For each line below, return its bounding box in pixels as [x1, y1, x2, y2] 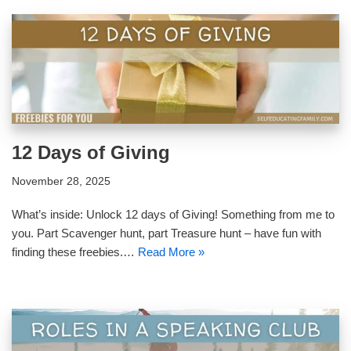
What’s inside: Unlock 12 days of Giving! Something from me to [12, 207, 335, 221]
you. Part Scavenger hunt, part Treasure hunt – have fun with [12, 226, 321, 240]
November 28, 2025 [12, 175, 110, 187]
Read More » [138, 244, 204, 259]
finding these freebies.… [12, 244, 138, 259]
